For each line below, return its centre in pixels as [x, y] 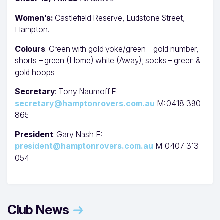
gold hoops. [35, 72]
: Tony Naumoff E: [86, 91]
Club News [38, 209]
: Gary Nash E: [78, 134]
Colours [30, 48]
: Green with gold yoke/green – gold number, [122, 48]
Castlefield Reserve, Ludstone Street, [120, 17]
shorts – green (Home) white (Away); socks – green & [108, 60]
